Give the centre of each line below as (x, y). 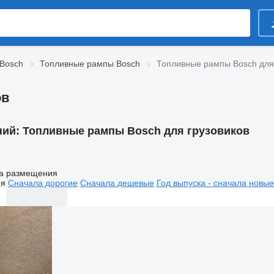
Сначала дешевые (117, 183)
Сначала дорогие (43, 183)
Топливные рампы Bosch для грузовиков (136, 131)
